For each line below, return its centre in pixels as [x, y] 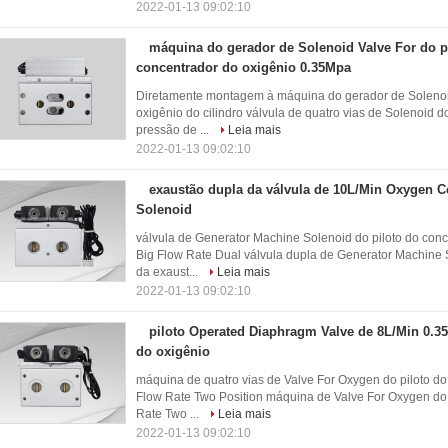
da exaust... [168, 272]
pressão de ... [174, 130]
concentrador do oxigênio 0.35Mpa [243, 67]
